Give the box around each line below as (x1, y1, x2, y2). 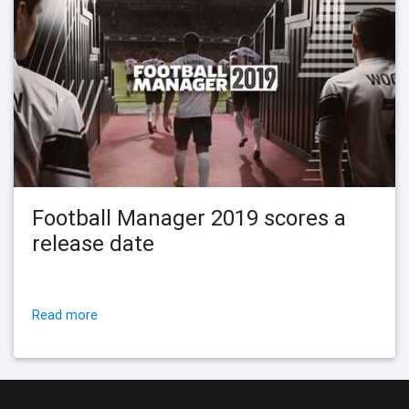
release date (32, 230, 154, 257)
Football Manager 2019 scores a (32, 204, 346, 232)
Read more (32, 307, 98, 324)
